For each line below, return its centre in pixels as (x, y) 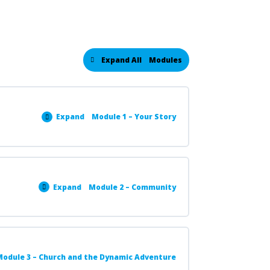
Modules (165, 60)
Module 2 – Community (132, 187)
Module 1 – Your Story (133, 117)
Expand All (121, 60)
